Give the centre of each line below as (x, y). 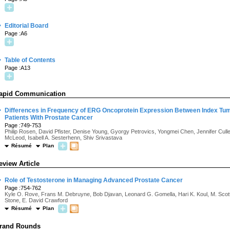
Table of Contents (30, 60)
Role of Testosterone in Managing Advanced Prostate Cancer (94, 180)
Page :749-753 (23, 125)
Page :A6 (16, 33)
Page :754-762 (23, 188)
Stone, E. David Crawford (36, 200)
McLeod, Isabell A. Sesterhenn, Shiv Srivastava (63, 138)
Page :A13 (17, 68)
